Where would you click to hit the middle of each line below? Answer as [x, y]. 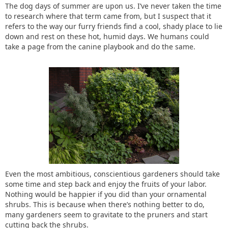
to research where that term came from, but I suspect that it [108, 16]
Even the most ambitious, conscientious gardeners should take [112, 174]
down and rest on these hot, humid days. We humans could [107, 36]
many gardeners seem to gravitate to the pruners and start [106, 215]
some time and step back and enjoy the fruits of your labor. [106, 184]
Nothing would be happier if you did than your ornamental [106, 194]
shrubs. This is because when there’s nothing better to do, [105, 204]
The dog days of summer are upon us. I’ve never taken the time [113, 6]
